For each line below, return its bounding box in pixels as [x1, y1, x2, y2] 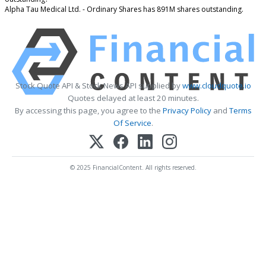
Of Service [113, 118, 151, 129]
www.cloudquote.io [182, 80, 251, 91]
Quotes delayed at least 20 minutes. [67, 93, 199, 104]
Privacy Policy [162, 105, 211, 116]
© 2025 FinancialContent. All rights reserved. [69, 163, 197, 172]
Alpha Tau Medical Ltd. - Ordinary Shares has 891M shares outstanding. [5, 4, 243, 14]
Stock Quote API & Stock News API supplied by [15, 80, 182, 91]
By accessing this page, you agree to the [14, 105, 163, 116]
